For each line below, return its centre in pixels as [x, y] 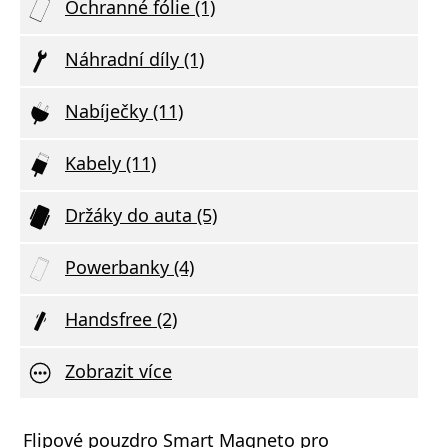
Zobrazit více [118, 370]
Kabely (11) [110, 162]
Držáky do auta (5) [141, 214]
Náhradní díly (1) [134, 58]
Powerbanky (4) [129, 266]
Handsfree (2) [121, 318]
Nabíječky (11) [124, 110]
